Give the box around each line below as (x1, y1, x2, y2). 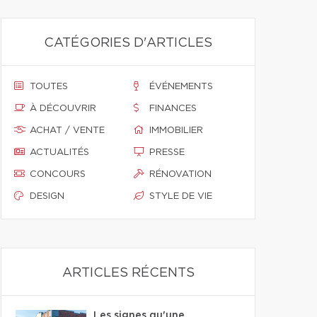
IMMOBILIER (149, 126, 203, 135)
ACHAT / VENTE (30, 126, 105, 135)
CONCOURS (30, 170, 86, 179)
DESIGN (30, 192, 64, 201)
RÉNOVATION (149, 170, 212, 179)
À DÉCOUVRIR (30, 104, 96, 113)
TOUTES (30, 82, 68, 91)
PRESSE (149, 148, 185, 157)
